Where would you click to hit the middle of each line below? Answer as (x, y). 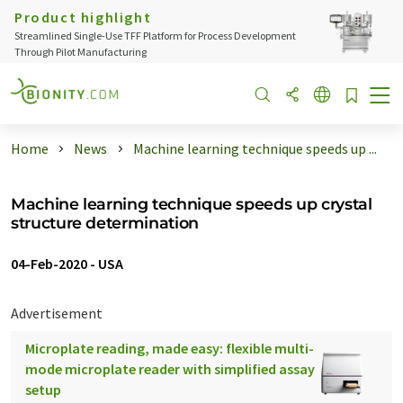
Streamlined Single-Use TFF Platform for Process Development (155, 36)
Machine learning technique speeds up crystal (192, 204)
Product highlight (83, 17)
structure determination (105, 223)
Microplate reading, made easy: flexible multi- (170, 348)
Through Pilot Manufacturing (81, 52)
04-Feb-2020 (49, 264)
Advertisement (57, 313)
